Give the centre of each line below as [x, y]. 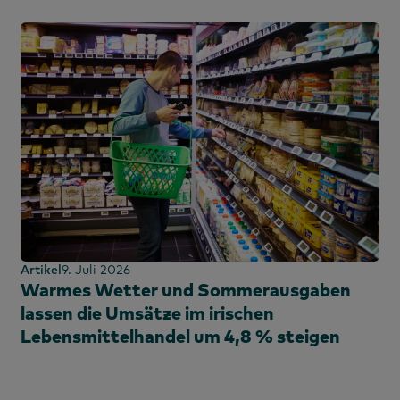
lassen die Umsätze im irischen [147, 312]
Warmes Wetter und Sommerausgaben [186, 289]
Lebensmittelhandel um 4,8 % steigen [180, 336]
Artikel [41, 269]
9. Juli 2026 [96, 269]
